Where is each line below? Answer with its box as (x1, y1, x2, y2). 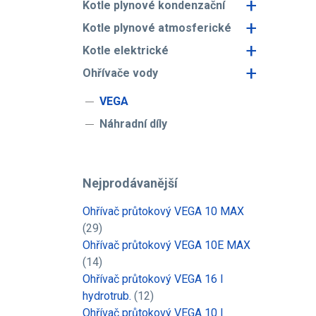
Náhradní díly (99, 117, 167, 130)
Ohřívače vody (83, 66, 158, 80)
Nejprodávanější (83, 176, 178, 190)
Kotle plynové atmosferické (83, 21, 231, 35)
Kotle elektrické (83, 44, 169, 57)
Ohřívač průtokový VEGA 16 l (83, 272, 223, 286)
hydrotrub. (83, 289, 131, 303)
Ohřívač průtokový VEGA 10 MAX (83, 205, 244, 218)
